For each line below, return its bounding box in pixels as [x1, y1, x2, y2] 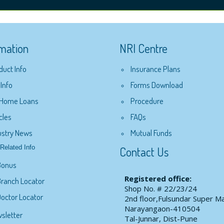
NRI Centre [119, 40, 167, 56]
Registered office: [124, 173, 191, 184]
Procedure [130, 95, 163, 106]
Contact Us [119, 144, 168, 160]
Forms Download [130, 79, 183, 90]
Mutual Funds [130, 127, 172, 138]
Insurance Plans [130, 63, 180, 74]
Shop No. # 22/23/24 [124, 183, 197, 194]
